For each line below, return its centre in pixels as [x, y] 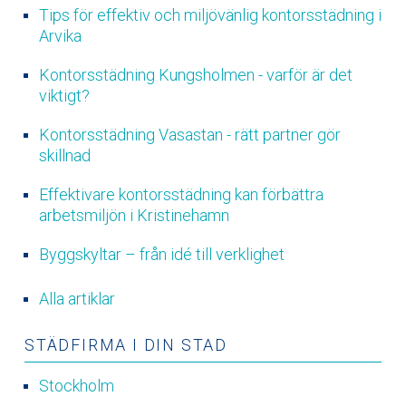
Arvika [60, 35]
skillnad [64, 155]
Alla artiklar [77, 298]
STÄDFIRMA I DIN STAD [126, 344]
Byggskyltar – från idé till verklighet [161, 254]
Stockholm [76, 386]
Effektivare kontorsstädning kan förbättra [181, 194]
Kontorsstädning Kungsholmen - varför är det [195, 74]
